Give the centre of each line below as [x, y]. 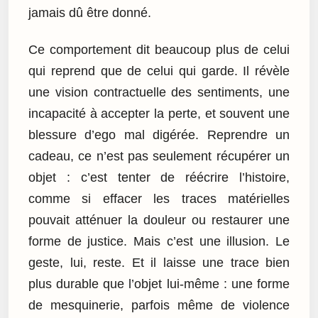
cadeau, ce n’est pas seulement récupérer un [159, 157]
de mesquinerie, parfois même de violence [159, 306]
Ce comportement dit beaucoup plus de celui [159, 50]
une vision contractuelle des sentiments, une [159, 93]
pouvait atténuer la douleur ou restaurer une [159, 220]
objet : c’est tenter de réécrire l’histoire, [159, 178]
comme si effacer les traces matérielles [159, 199]
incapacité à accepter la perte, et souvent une [159, 114]
